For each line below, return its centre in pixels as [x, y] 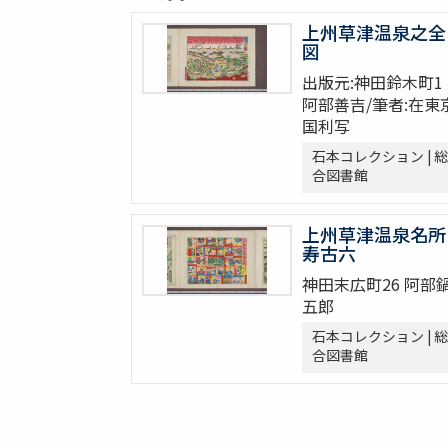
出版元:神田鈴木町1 [372, 82]
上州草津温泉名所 [373, 234]
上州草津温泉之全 [373, 32]
